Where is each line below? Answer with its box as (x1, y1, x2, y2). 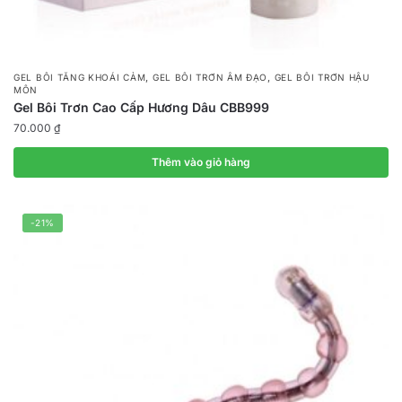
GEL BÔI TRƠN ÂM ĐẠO (152, 71, 268, 83)
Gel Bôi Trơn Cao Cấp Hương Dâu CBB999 (13, 99, 269, 115)
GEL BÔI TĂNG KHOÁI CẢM (13, 71, 146, 83)
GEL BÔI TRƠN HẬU (274, 71, 370, 83)
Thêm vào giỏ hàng (152, 154, 250, 169)
